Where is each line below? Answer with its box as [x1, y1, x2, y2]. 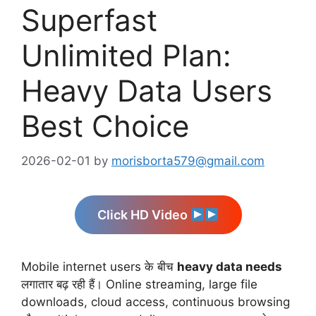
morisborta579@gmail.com [111, 153, 265, 168]
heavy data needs [177, 259, 282, 274]
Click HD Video [97, 207, 190, 222]
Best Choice [21, 108, 189, 145]
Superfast [21, 2, 157, 39]
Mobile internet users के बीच [21, 259, 177, 274]
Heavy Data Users [21, 73, 272, 109]
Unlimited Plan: [21, 37, 231, 74]
